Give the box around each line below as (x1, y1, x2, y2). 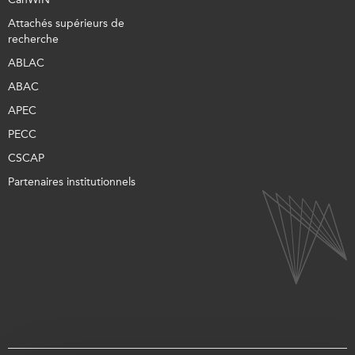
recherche (8, 32, 59, 47)
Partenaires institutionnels (8, 175, 136, 189)
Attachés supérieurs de (8, 17, 124, 31)
